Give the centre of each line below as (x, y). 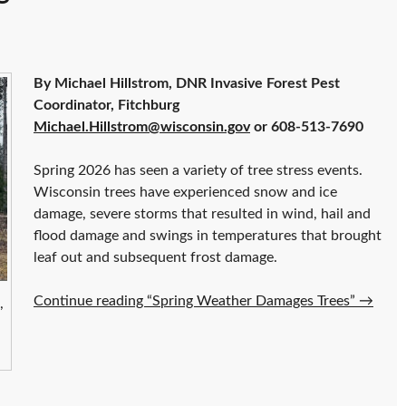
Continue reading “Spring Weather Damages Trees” (196, 301)
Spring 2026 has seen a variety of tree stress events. (198, 171)
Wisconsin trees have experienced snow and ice (185, 193)
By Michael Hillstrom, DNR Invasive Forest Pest (187, 84)
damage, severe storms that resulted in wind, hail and (202, 214)
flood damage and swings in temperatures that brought (208, 236)
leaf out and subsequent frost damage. (155, 258)
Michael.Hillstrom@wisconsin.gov (142, 127)
